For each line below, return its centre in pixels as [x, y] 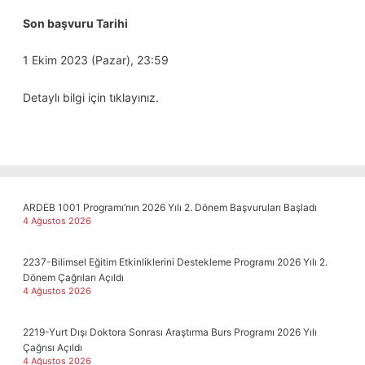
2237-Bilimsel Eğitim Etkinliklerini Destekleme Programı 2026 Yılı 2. [175, 262]
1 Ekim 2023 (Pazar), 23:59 [96, 60]
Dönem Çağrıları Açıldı [73, 277]
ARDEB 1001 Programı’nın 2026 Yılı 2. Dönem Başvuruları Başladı [170, 207]
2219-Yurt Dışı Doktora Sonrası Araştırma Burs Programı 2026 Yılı [170, 332]
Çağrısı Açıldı [53, 347]
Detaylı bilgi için [66, 97]
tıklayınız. [134, 97]
